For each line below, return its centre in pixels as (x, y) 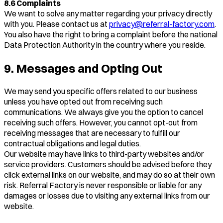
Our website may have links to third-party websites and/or (104, 154)
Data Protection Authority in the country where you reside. (105, 45)
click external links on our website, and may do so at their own (110, 175)
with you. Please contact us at (56, 24)
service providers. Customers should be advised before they (108, 165)
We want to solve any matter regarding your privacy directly (108, 14)
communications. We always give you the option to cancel (104, 112)
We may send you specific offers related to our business (101, 91)
